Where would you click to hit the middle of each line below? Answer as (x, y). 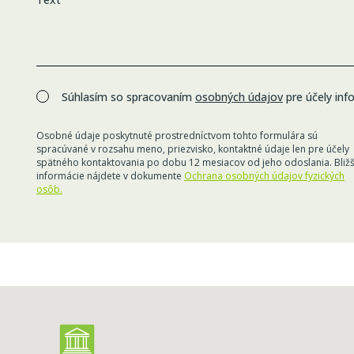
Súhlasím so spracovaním (128, 96)
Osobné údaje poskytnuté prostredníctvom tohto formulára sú (177, 135)
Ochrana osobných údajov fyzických (264, 175)
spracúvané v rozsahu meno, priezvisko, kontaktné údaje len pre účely (193, 149)
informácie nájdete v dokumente (110, 175)
